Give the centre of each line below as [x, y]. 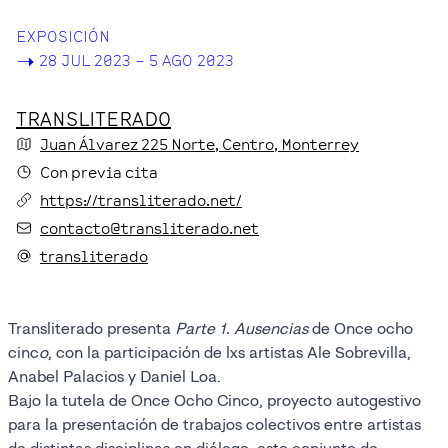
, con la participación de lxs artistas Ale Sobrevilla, [229, 352]
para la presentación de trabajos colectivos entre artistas [214, 424]
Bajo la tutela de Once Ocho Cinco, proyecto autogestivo [214, 400]
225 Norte [178, 143]
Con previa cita [99, 171]
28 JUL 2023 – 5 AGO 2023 [136, 59]
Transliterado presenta [91, 328]
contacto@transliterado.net [149, 227]
